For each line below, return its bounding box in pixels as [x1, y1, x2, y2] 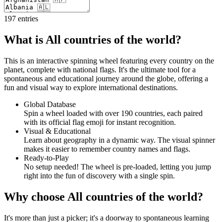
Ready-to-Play [24, 153, 69, 162]
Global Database [24, 100, 76, 109]
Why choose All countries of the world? [4, 190, 203, 203]
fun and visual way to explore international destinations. [4, 83, 178, 92]
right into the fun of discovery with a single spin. [24, 171, 175, 180]
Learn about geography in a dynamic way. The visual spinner [24, 135, 215, 144]
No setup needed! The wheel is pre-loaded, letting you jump [24, 162, 211, 171]
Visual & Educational [24, 126, 91, 135]
